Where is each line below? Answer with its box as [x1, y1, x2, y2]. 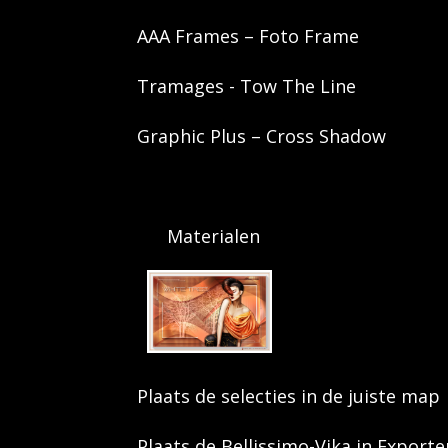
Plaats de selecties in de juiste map [137, 383, 440, 408]
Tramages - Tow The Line [137, 73, 356, 98]
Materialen [137, 223, 260, 248]
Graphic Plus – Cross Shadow [137, 123, 386, 148]
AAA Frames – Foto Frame [137, 23, 359, 48]
